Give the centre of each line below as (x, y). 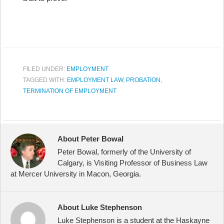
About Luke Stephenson (100, 207)
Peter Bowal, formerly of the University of (124, 152)
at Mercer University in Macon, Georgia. (76, 174)
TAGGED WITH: (45, 80)
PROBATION (143, 80)
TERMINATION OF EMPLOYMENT (70, 91)
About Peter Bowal (90, 139)
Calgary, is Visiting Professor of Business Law (132, 163)
